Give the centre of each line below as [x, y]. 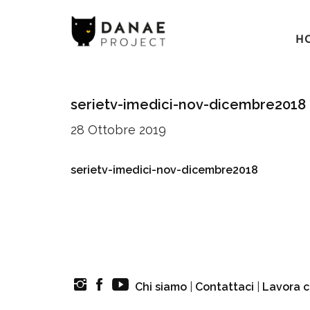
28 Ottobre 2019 [118, 130]
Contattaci [225, 287]
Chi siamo [161, 287]
